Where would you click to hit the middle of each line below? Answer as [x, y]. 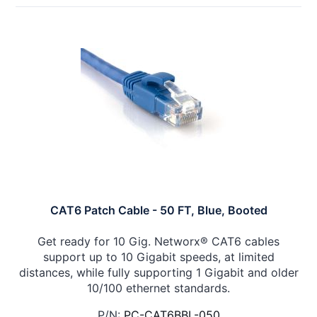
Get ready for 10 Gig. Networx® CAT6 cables [158, 242]
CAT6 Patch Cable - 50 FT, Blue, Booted [158, 211]
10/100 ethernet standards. [158, 288]
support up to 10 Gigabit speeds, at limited [158, 257]
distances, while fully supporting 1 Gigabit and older [158, 273]
